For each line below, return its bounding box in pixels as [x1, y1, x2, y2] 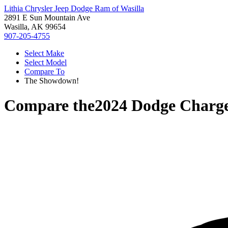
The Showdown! [24, 76, 79, 85]
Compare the [4, 96, 95, 115]
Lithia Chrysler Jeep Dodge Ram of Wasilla [4, 4, 144, 13]
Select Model [24, 58, 67, 67]
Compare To [24, 67, 65, 76]
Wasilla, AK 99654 [4, 22, 66, 31]
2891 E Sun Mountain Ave [4, 13, 90, 22]
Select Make [24, 49, 64, 58]
